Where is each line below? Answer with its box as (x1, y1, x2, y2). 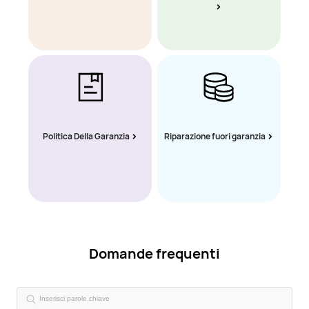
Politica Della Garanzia (42, 130, 130, 143)
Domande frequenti (89, 244, 220, 263)
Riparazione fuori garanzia (163, 130, 266, 143)
